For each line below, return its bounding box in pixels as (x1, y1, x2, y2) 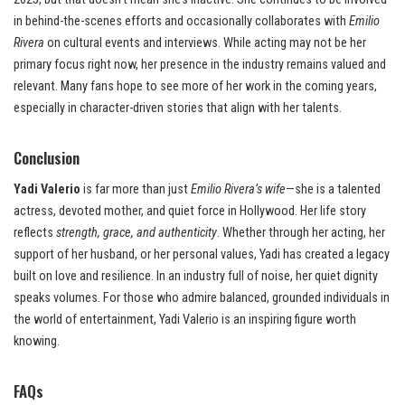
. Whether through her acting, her (217, 224, 385, 240)
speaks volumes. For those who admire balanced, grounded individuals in (14, 289, 390, 306)
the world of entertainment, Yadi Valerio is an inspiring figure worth (14, 311, 356, 327)
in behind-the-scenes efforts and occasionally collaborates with (14, 13, 349, 29)
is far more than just (80, 181, 191, 197)
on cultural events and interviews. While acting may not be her (44, 34, 366, 51)
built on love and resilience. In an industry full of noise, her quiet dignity (14, 268, 378, 284)
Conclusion (14, 146, 80, 169)
